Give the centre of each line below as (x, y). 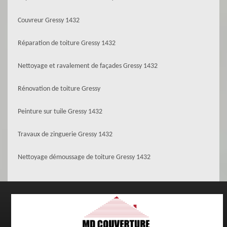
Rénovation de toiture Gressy (59, 89)
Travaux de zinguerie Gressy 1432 (65, 135)
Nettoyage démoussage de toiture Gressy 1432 (84, 157)
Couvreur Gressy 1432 (49, 21)
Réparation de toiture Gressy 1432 (67, 43)
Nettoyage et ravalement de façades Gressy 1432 (88, 66)
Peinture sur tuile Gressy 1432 (60, 112)
